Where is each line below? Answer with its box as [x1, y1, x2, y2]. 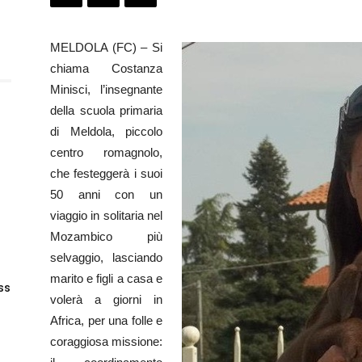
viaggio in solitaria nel [50, 208, 162, 222]
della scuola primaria [50, 103, 162, 117]
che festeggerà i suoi [50, 166, 162, 180]
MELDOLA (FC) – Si [50, 40, 162, 54]
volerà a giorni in [50, 293, 162, 306]
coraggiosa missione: [50, 335, 162, 348]
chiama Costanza [50, 61, 162, 75]
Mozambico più [50, 229, 162, 243]
